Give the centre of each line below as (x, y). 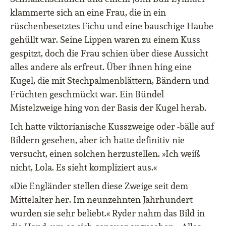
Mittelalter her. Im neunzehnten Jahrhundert (101, 200)
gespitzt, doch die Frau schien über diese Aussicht (109, 53)
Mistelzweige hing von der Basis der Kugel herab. (108, 108)
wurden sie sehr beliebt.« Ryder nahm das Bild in (107, 213)
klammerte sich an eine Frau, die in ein (88, 13)
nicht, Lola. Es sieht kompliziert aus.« (83, 167)
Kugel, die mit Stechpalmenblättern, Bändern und (109, 81)
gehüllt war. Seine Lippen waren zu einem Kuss (105, 40)
